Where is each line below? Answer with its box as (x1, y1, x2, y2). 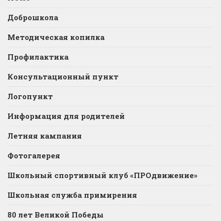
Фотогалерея (7, 150, 60, 160)
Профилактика (7, 51, 69, 62)
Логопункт (7, 91, 53, 101)
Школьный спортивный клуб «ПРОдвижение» (7, 170, 197, 180)
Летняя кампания (7, 130, 82, 141)
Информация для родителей (7, 110, 125, 121)
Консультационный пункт (7, 71, 118, 81)
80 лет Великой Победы (7, 209, 104, 220)
